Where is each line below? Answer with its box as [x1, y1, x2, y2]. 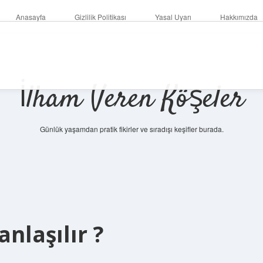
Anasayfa [16, 12, 46, 22]
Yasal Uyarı [155, 12, 191, 22]
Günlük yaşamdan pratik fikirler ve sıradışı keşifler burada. [39, 124, 224, 134]
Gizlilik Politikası [75, 12, 126, 22]
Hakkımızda [220, 12, 258, 22]
